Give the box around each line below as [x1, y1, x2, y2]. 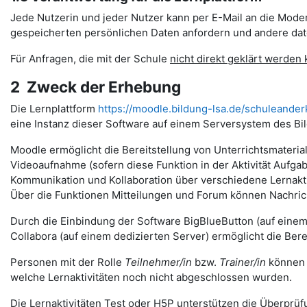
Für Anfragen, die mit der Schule [10, 52, 170, 65]
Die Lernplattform [10, 102, 98, 115]
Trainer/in [219, 256, 266, 269]
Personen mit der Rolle [10, 256, 125, 269]
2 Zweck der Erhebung [10, 77, 181, 96]
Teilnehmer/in [125, 256, 192, 269]
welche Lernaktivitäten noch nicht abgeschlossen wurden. [10, 271, 292, 284]
